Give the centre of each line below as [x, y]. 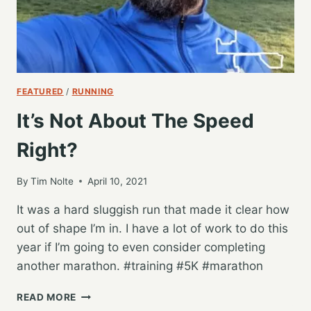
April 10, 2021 [118, 181]
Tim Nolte [52, 181]
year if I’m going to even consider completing [141, 247]
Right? [47, 150]
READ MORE [47, 297]
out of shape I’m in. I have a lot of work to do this [152, 228]
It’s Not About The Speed [135, 121]
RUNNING [93, 92]
